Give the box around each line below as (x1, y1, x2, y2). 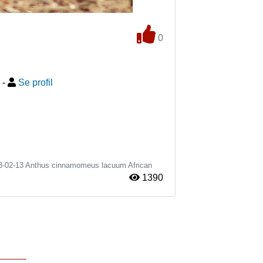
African (128, 161, 152, 170)
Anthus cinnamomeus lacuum (25, 161, 126, 170)
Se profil (18, 77, 53, 87)
